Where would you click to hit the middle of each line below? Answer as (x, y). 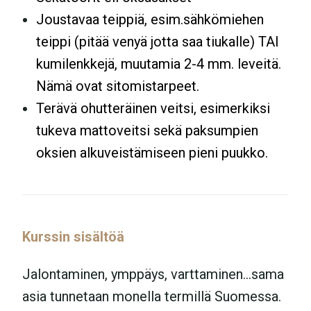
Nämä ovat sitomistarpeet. (118, 86)
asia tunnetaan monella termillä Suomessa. (152, 296)
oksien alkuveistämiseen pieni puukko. (152, 152)
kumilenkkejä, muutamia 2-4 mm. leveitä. (159, 64)
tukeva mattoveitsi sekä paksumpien (147, 130)
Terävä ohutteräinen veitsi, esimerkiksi (153, 108)
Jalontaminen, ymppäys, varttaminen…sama (153, 274)
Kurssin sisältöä (73, 236)
